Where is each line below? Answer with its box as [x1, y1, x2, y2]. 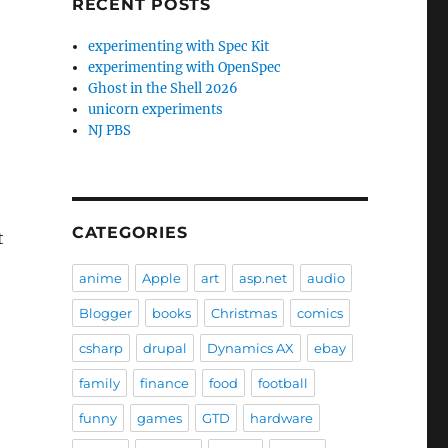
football [257, 375, 308, 391]
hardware [249, 410, 313, 426]
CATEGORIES [71, 223, 188, 242]
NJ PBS [88, 122, 132, 139]
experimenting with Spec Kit [88, 38, 270, 55]
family [78, 375, 120, 391]
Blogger [78, 305, 132, 321]
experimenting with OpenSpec [88, 59, 282, 76]
